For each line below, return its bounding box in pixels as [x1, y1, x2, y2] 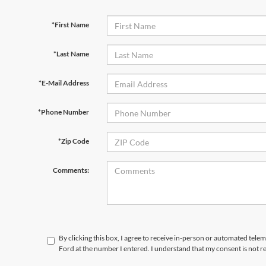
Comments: [52, 166, 89, 175]
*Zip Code [58, 137, 89, 145]
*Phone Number [37, 107, 89, 116]
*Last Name [53, 49, 89, 58]
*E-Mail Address [38, 78, 89, 87]
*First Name [51, 20, 89, 29]
